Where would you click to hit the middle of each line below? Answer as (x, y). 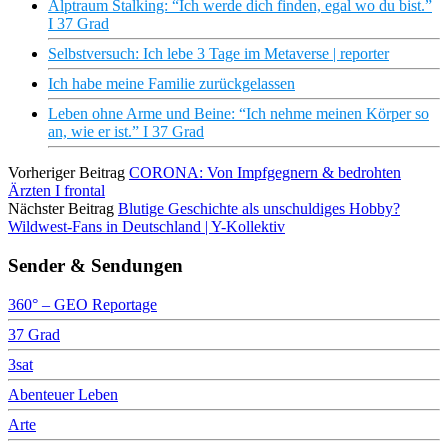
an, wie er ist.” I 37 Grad (126, 132)
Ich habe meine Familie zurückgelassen (171, 84)
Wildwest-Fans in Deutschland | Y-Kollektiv (146, 227)
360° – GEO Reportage (82, 304)
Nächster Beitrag (61, 209)
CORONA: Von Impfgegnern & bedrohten (265, 173)
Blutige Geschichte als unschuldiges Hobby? (259, 209)
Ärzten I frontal (56, 191)
